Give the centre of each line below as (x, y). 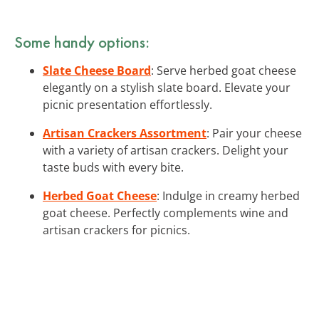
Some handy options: (82, 42)
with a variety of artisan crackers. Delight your (166, 150)
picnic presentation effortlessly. (127, 104)
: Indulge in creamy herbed (228, 195)
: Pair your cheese (254, 133)
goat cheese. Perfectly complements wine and (166, 213)
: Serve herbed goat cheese (224, 70)
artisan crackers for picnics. (116, 230)
